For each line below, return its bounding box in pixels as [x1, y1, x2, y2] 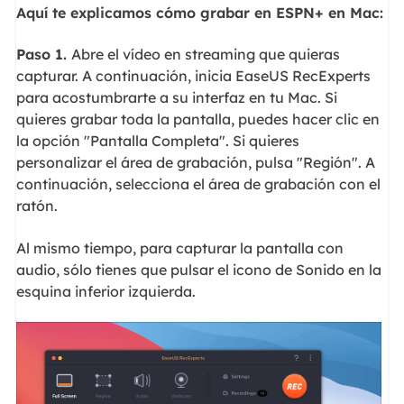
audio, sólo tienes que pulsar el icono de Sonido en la [15, 260, 381, 279]
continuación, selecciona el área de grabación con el [15, 175, 381, 194]
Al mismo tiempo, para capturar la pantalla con [15, 238, 344, 257]
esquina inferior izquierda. [15, 281, 196, 300]
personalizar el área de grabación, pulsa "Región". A [15, 153, 375, 172]
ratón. [15, 197, 58, 216]
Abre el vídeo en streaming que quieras [70, 45, 340, 64]
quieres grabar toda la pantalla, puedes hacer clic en [15, 110, 380, 129]
